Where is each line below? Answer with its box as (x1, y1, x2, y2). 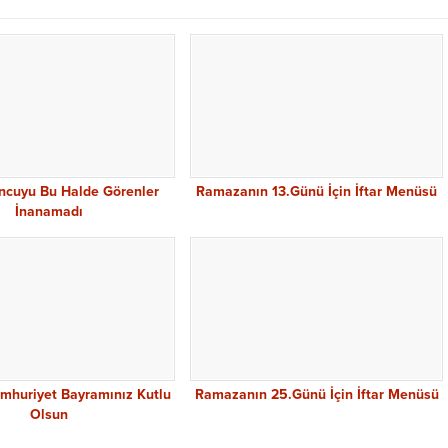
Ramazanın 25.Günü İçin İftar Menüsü (194, 386, 439, 404)
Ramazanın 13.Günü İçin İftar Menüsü (196, 183, 437, 201)
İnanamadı (14, 203, 83, 221)
